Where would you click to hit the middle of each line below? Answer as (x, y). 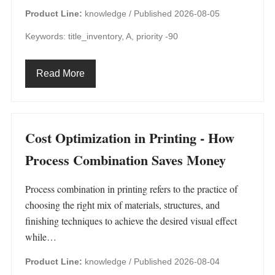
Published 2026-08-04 (177, 261)
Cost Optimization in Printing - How (130, 138)
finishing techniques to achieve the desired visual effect (131, 221)
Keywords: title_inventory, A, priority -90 (102, 36)
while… (41, 237)
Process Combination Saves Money (126, 160)
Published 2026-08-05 (177, 14)
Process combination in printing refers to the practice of (131, 189)
